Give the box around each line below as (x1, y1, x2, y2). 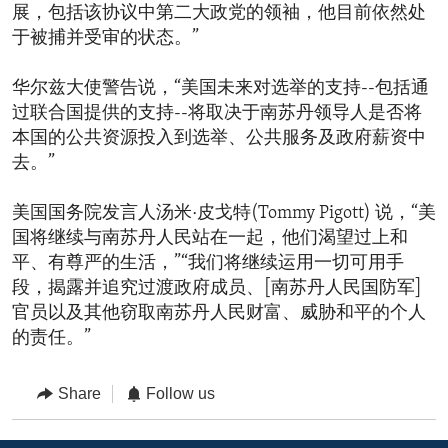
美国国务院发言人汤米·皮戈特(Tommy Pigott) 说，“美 (12, 204, 436, 224)
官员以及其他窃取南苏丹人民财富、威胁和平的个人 (12, 304, 426, 324)
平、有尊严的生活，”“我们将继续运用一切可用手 (12, 254, 404, 274)
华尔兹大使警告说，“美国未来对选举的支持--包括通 (12, 79, 429, 99)
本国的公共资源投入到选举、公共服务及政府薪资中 (12, 129, 426, 149)
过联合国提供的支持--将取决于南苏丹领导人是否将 (12, 104, 422, 124)
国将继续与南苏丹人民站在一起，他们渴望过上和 (12, 229, 408, 249)
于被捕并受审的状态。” (12, 29, 199, 49)
